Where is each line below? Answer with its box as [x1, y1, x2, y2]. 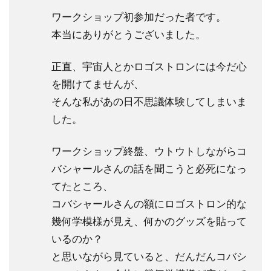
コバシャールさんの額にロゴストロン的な [51, 197, 247, 210]
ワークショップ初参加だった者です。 [51, 10, 226, 23]
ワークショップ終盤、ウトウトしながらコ [51, 145, 247, 157]
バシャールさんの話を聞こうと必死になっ [51, 162, 247, 175]
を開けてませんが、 [51, 77, 144, 90]
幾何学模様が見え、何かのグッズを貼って [51, 215, 247, 227]
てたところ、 [51, 180, 113, 192]
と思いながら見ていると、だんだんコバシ [51, 250, 247, 263]
